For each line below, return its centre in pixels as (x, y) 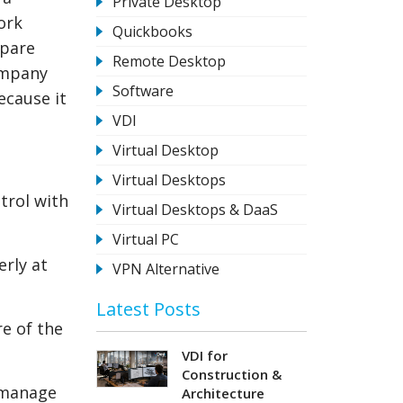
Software (143, 90)
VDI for (205, 355)
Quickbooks (153, 31)
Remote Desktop (170, 61)
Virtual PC (146, 239)
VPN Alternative (166, 269)
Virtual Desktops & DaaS (196, 209)
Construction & (232, 374)
